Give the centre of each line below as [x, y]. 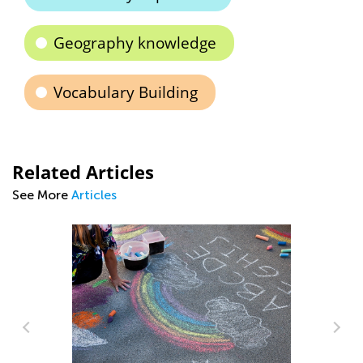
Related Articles [83, 172]
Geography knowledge [135, 43]
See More [42, 195]
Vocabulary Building [126, 92]
